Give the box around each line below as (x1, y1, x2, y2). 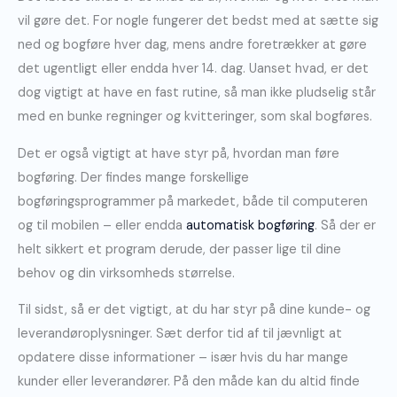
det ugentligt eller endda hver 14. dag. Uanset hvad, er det (18, 60, 369, 78)
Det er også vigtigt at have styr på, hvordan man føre (18, 144, 339, 162)
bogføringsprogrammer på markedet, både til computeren (18, 192, 368, 210)
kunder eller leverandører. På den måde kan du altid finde (18, 373, 360, 391)
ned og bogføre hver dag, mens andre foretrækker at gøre (18, 36, 367, 54)
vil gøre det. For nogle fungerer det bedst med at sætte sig (18, 12, 378, 30)
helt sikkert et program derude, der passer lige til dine (18, 240, 341, 258)
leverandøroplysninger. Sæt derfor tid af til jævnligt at (18, 325, 342, 343)
